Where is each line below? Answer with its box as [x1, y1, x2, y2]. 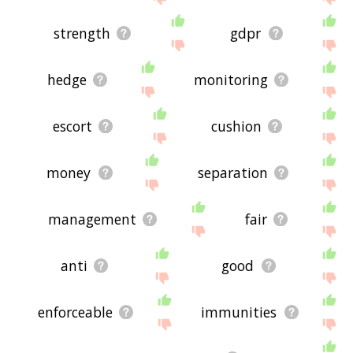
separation [197, 162, 268, 182]
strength [53, 23, 110, 43]
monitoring [193, 69, 268, 89]
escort [53, 116, 93, 136]
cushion [211, 116, 262, 136]
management [47, 209, 136, 229]
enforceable [37, 302, 113, 321]
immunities [201, 302, 277, 321]
